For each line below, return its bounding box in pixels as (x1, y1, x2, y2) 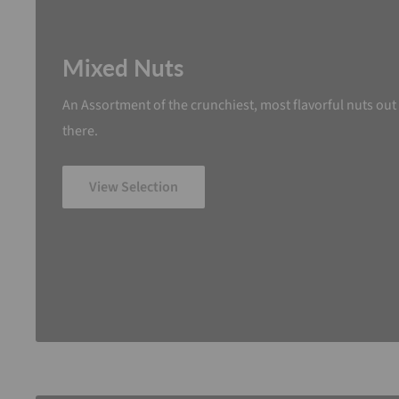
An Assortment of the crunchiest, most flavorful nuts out (62, 94, 396, 115)
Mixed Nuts (62, 53, 183, 82)
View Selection (89, 176, 178, 197)
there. (62, 120, 98, 141)
